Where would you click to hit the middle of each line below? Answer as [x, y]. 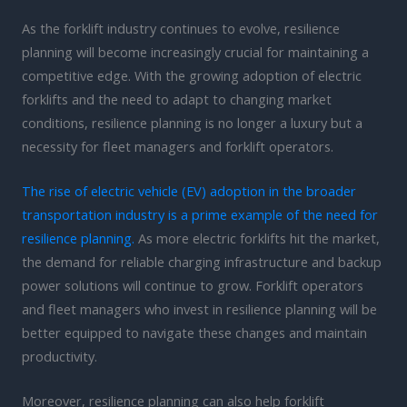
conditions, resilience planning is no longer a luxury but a [192, 122]
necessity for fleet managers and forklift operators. [178, 146]
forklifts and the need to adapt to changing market [177, 99]
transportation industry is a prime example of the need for [200, 215]
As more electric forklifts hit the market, [257, 238]
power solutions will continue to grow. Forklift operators [193, 286]
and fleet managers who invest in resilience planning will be [199, 309]
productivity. [60, 357]
